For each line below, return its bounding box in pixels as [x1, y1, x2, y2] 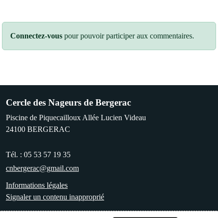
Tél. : [6, 150, 24, 159]
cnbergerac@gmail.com [6, 164, 79, 173]
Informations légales [6, 181, 68, 190]
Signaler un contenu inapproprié [6, 193, 104, 201]
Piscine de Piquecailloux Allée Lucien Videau [6, 113, 146, 122]
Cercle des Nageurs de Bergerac [6, 97, 131, 108]
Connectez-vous [10, 32, 62, 40]
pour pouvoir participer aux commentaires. [62, 32, 194, 40]
